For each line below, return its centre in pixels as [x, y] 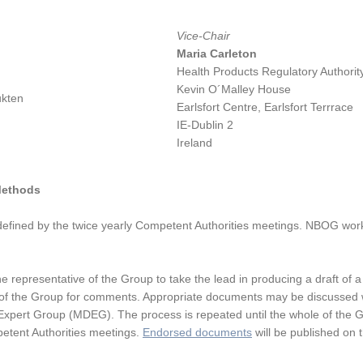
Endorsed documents [197, 332]
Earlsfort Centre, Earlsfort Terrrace [265, 107]
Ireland [194, 143]
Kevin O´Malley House [234, 89]
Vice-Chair [203, 36]
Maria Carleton [217, 53]
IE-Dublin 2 [205, 125]
